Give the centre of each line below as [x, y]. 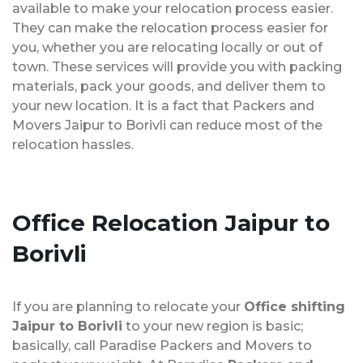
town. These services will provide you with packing [177, 66]
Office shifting [295, 306]
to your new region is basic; [213, 326]
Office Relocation [118, 222]
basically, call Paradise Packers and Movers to [162, 345]
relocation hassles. [73, 144]
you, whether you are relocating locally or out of [167, 47]
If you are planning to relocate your [128, 306]
